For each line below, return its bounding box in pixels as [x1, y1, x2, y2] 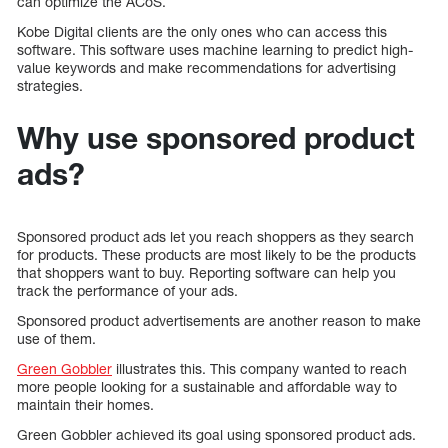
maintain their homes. [17, 396, 154, 414]
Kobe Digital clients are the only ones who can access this [17, 23, 387, 41]
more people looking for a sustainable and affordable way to [17, 378, 397, 396]
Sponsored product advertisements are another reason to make [17, 312, 421, 330]
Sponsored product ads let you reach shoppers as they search [17, 228, 414, 246]
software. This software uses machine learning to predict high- [17, 41, 413, 59]
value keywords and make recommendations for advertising [17, 59, 396, 77]
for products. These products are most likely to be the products [17, 246, 416, 264]
